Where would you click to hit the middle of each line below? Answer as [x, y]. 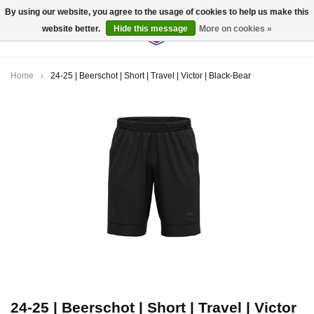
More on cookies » [235, 29]
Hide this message [151, 29]
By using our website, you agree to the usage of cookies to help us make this [157, 12]
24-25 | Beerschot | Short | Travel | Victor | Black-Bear [151, 76]
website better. [72, 29]
